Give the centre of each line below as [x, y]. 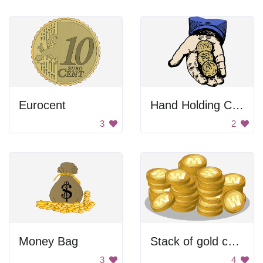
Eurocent [42, 105]
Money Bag [48, 241]
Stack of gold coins [234, 241]
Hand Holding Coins [238, 105]
